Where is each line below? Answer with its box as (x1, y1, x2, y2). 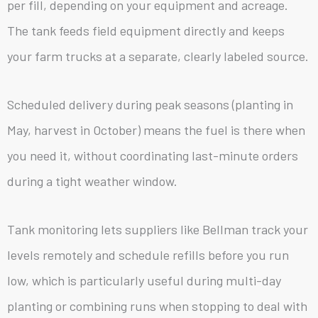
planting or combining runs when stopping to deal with (7, 297, 307, 314)
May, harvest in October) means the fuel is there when (7, 121, 305, 138)
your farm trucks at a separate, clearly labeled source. (7, 48, 309, 64)
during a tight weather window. (7, 172, 177, 189)
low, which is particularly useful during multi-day (7, 272, 281, 288)
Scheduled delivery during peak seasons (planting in (7, 96, 293, 112)
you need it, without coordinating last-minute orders (7, 147, 298, 163)
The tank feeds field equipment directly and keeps (7, 22, 285, 38)
